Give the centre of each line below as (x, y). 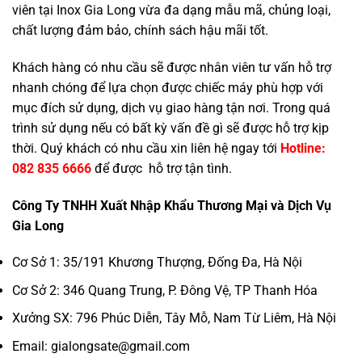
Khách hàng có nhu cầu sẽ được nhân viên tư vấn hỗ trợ (172, 67)
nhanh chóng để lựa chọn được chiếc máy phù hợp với (168, 87)
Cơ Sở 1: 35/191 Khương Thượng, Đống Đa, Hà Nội (157, 263)
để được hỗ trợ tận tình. (162, 168)
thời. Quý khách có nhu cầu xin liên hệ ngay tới (146, 148)
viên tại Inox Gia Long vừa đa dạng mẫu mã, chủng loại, (171, 10)
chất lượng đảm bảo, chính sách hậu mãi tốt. (140, 30)
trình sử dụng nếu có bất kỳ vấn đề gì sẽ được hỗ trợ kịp (170, 128)
